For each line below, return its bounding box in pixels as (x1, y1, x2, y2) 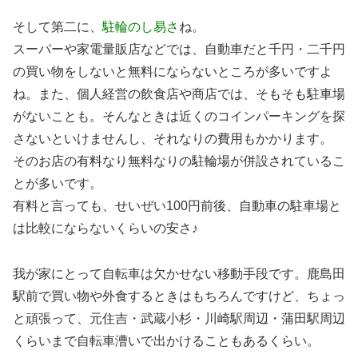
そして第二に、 (13, 20, 102, 34)
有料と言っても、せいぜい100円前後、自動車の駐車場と (13, 199, 341, 213)
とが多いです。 (13, 177, 102, 191)
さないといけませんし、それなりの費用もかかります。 (13, 132, 332, 146)
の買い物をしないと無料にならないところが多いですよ (13, 65, 332, 79)
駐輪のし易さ (102, 20, 179, 34)
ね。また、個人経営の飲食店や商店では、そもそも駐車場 (13, 87, 345, 101)
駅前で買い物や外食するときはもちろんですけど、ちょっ (13, 288, 345, 303)
